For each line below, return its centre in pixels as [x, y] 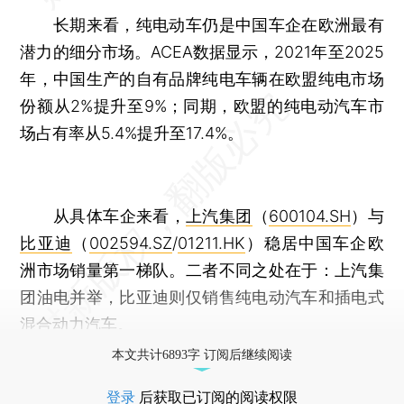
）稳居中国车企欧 [315, 243]
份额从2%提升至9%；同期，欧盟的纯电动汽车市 [202, 106]
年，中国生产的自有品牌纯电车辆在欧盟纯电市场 [202, 78]
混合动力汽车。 [77, 324]
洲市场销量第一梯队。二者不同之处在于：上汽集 [202, 270]
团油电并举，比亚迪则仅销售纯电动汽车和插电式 [202, 297]
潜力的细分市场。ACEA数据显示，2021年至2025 [202, 51]
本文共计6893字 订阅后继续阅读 [202, 354]
